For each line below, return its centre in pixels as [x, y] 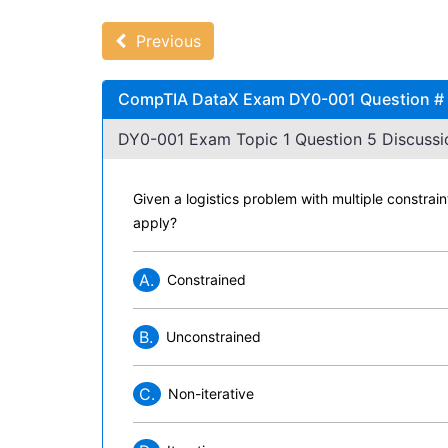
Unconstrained [213, 336]
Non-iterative [211, 393]
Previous [163, 41]
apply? [155, 222]
